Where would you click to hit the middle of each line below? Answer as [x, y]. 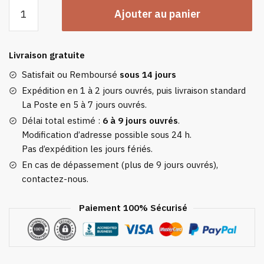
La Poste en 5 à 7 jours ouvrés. [84, 105]
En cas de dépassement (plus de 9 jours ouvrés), [120, 165]
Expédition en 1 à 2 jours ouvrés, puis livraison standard [134, 91]
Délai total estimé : [62, 121]
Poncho [24, 32]
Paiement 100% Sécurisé [132, 208]
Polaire [23, 46]
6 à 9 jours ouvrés [140, 121]
